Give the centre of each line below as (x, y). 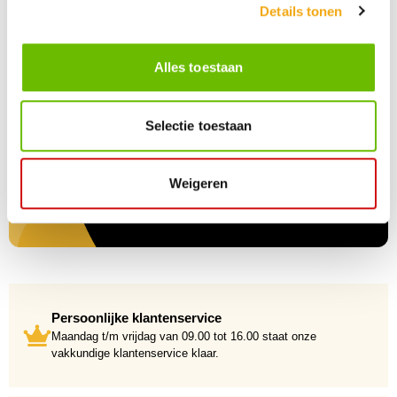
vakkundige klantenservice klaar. (135, 354)
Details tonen (301, 11)
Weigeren (198, 183)
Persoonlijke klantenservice (136, 318)
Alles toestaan (198, 67)
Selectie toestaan (198, 125)
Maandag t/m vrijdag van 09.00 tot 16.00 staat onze (184, 337)
